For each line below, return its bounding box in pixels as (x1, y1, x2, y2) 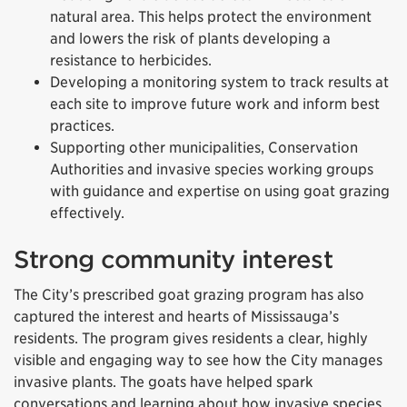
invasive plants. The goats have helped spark (14, 373, 313, 392)
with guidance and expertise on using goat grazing (50, 183, 390, 201)
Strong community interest (14, 245, 333, 274)
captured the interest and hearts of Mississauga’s (14, 308, 339, 326)
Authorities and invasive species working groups (50, 161, 373, 179)
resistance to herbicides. (50, 52, 212, 70)
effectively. (50, 204, 124, 223)
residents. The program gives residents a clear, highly (14, 330, 368, 348)
